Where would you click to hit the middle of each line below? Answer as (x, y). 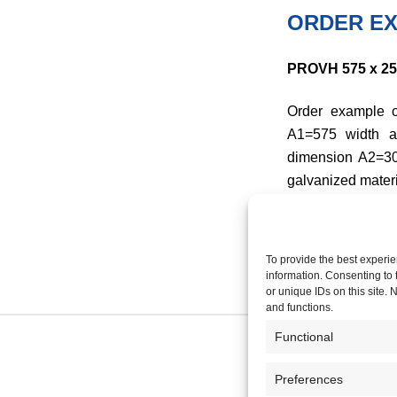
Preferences (309, 379)
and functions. (300, 307)
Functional (304, 337)
